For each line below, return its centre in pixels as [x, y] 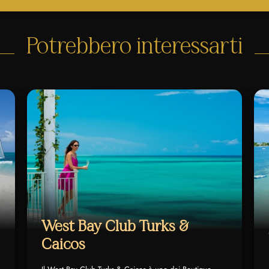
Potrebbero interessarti [134, 47]
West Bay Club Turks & [115, 226]
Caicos [63, 244]
